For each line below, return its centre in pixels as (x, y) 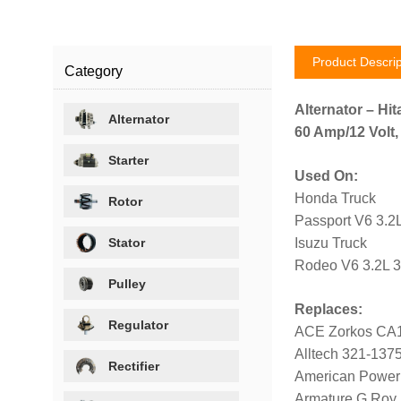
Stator (127, 242)
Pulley (128, 283)
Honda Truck (335, 198)
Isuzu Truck (330, 243)
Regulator (139, 324)
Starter (129, 160)
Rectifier (134, 366)
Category (94, 71)
